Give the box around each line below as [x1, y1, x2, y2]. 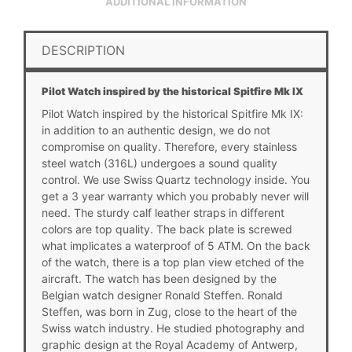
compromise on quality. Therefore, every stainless [42, 139, 297, 153]
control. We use [42, 172, 123, 186]
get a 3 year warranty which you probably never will [42, 189, 309, 203]
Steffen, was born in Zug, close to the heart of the [42, 304, 297, 318]
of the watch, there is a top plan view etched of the [42, 255, 304, 269]
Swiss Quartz [123, 172, 191, 186]
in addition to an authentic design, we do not [42, 123, 270, 137]
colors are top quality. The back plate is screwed [42, 222, 292, 236]
